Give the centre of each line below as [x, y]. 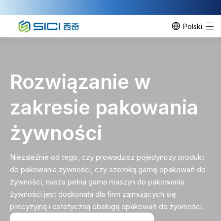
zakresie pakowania [104, 107]
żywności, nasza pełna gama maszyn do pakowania [97, 182]
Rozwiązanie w [80, 82]
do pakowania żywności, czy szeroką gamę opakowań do [108, 169]
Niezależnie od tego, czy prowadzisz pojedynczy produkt [107, 157]
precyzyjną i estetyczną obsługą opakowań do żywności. [107, 206]
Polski [193, 26]
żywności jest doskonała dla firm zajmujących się [93, 194]
